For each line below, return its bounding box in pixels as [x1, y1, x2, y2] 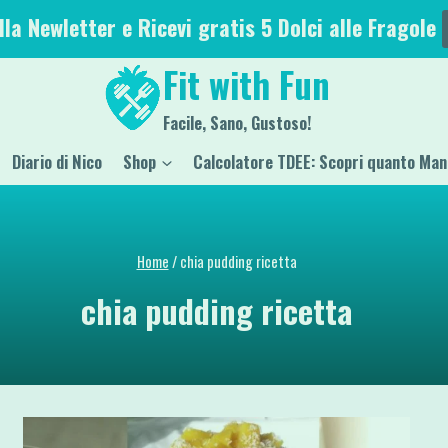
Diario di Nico [12, 149, 103, 175]
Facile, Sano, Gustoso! [163, 110, 311, 135]
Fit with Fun [163, 57, 330, 110]
